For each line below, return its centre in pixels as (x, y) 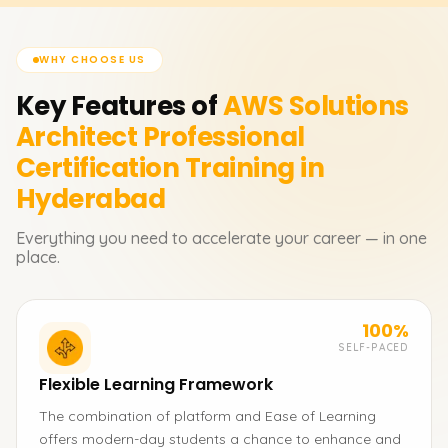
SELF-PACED (373, 347)
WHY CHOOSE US (92, 59)
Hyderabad (91, 199)
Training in (254, 168)
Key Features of (117, 106)
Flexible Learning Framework (156, 384)
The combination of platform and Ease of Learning (207, 416)
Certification (98, 168)
